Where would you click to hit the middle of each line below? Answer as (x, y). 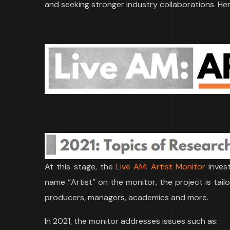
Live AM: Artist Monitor (161, 167)
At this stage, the (81, 167)
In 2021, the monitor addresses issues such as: (131, 221)
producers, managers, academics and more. (127, 198)
